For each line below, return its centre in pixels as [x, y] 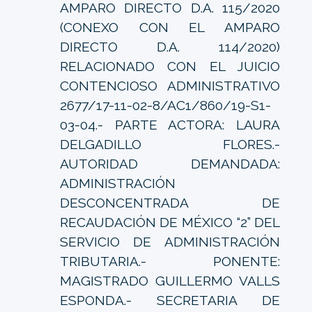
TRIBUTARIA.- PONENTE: [170, 261]
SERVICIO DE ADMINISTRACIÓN [170, 241]
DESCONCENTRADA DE [170, 202]
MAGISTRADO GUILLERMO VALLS [170, 280]
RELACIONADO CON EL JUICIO [170, 66]
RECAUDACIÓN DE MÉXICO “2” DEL [170, 222]
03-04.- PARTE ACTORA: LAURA [170, 124]
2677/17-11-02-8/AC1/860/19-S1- [165, 105]
